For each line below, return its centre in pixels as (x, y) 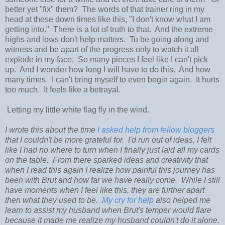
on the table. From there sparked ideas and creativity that (106, 160)
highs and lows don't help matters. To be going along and (107, 40)
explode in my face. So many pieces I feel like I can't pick (106, 60)
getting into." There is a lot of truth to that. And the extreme (109, 30)
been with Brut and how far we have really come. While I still (113, 180)
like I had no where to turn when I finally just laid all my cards (112, 150)
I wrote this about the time (51, 130)
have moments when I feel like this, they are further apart (105, 190)
